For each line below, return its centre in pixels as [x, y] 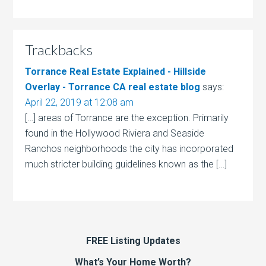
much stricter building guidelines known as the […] [126, 164]
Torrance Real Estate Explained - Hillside [116, 71]
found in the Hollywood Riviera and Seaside [115, 133]
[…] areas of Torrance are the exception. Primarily [127, 118]
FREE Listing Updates [133, 240]
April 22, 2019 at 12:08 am [80, 102]
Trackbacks [59, 49]
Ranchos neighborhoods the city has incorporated [129, 148]
